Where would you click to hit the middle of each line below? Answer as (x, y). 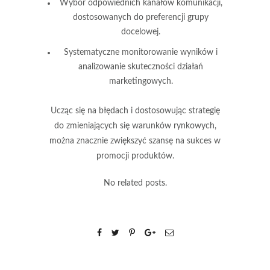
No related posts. (135, 183)
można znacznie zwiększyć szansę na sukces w (135, 141)
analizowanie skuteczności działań (141, 67)
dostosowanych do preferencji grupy (141, 17)
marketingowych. (141, 81)
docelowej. (141, 32)
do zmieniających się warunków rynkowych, (135, 126)
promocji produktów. (135, 156)
